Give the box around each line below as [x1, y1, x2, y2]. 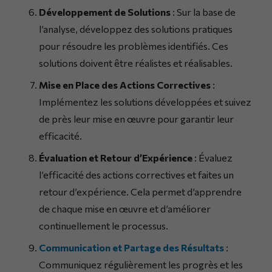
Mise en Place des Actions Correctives [39, 79, 211, 91]
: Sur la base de [171, 6, 236, 18]
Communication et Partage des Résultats [39, 242, 224, 254]
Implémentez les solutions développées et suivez [39, 96, 251, 108]
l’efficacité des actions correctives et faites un [39, 169, 234, 181]
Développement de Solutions [39, 6, 171, 18]
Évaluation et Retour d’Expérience [39, 152, 192, 164]
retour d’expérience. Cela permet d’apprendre [39, 186, 242, 198]
